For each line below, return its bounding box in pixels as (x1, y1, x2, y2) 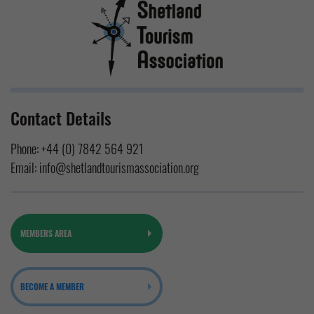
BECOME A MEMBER (20, 280, 84, 293)
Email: (11, 158, 39, 177)
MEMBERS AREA (20, 227, 71, 240)
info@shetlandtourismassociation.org (39, 158, 199, 177)
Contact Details (11, 105, 111, 131)
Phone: (11, 139, 41, 158)
